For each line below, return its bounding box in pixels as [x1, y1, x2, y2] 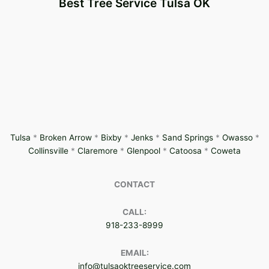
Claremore [77, 146, 118, 156]
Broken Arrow [39, 133, 92, 143]
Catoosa [169, 146, 202, 156]
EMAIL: [120, 248, 149, 258]
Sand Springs [162, 133, 213, 143]
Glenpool [127, 146, 160, 156]
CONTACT [114, 180, 155, 190]
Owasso [222, 133, 253, 143]
